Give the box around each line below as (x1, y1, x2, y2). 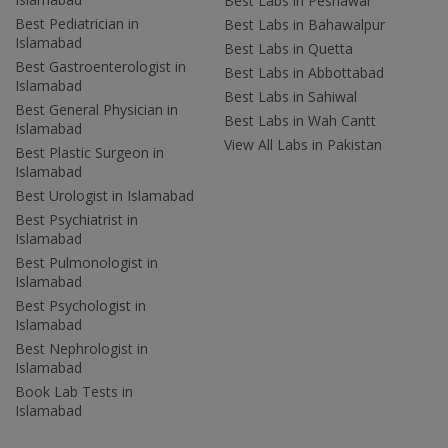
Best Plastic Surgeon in (15, 143, 164, 163)
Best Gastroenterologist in (15, 57, 186, 77)
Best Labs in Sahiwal (224, 87, 357, 107)
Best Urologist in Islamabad (15, 186, 194, 206)
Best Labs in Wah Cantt (224, 111, 376, 131)
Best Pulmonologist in (15, 253, 158, 273)
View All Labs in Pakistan (224, 135, 382, 155)
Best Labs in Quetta (224, 39, 353, 59)
